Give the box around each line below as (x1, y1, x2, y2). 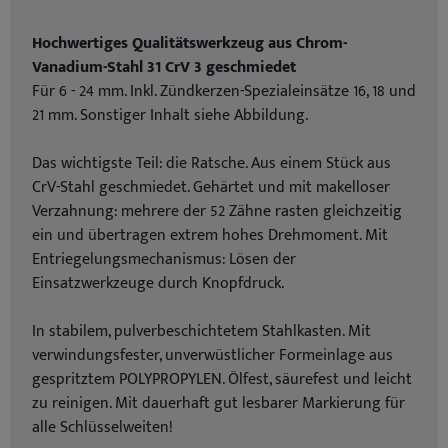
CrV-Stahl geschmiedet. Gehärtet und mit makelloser (32, 174, 390, 201)
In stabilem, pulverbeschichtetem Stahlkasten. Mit (32, 318, 371, 345)
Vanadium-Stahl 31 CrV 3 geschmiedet (32, 54, 296, 81)
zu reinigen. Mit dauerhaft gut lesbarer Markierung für (32, 390, 405, 417)
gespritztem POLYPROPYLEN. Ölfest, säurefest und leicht (32, 366, 412, 393)
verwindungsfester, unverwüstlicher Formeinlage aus (32, 342, 393, 369)
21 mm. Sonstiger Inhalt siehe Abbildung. (32, 102, 308, 129)
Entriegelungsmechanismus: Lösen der (32, 246, 296, 273)
